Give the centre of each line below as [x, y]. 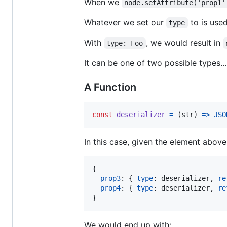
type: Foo [125, 43]
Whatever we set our [125, 22]
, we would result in [184, 43]
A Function [110, 87]
